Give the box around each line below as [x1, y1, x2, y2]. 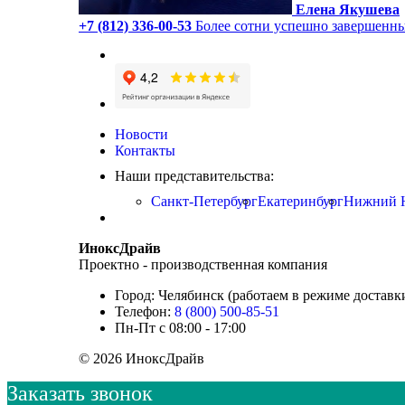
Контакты [115, 143, 175, 158]
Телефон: [115, 304, 174, 319]
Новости [115, 127, 168, 142]
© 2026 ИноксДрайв [79, 351, 204, 366]
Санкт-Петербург [151, 193, 258, 209]
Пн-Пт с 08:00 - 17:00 [115, 320, 246, 335]
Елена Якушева [296, 2, 400, 17]
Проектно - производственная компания [79, 257, 327, 272]
